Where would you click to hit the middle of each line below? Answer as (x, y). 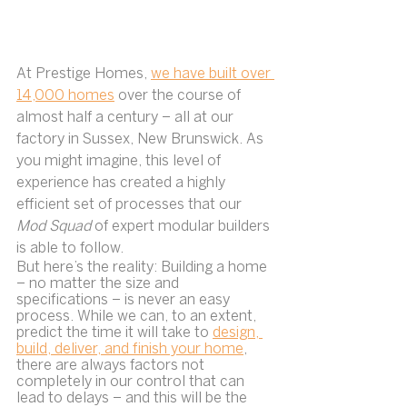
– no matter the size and (99, 284)
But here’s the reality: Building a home (144, 268)
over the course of (179, 96)
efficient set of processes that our (131, 205)
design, (238, 333)
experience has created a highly (123, 184)
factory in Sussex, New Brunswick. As (142, 140)
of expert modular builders (184, 227)
